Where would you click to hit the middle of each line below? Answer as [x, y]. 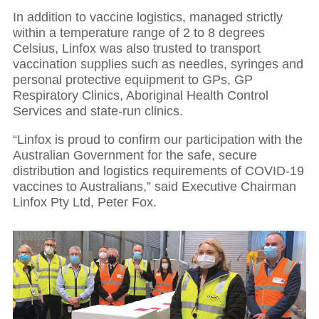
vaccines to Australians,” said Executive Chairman [155, 187]
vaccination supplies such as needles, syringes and [158, 64]
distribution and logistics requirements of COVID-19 [158, 171]
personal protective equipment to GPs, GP [133, 80]
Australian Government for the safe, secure [135, 156]
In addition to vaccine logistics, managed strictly [148, 17]
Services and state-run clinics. [98, 111]
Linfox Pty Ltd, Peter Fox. [85, 203]
